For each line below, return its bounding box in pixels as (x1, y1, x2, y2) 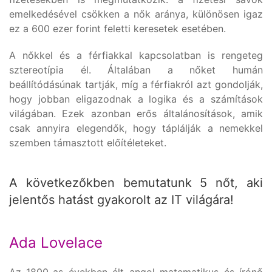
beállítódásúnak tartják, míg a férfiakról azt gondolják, (9, 78, 263, 90)
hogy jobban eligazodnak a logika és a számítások (9, 92, 263, 105)
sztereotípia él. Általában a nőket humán (9, 63, 263, 76)
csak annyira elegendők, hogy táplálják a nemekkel (9, 121, 263, 134)
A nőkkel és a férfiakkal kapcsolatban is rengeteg (9, 49, 263, 61)
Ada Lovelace (9, 233, 103, 251)
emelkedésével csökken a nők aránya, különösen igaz (9, 7, 263, 20)
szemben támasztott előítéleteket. (9, 136, 166, 149)
